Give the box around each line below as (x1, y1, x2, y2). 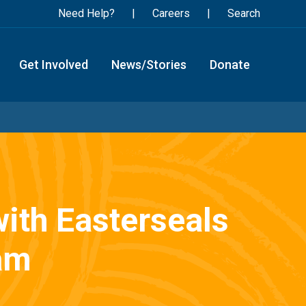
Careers (152, 7, 190, 20)
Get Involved (18, 57, 88, 72)
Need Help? (57, 7, 115, 20)
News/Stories (111, 57, 186, 72)
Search (227, 7, 260, 20)
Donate (209, 57, 250, 72)
